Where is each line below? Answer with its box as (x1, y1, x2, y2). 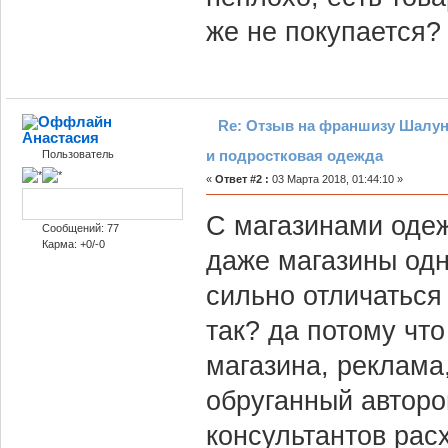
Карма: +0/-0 (41, 238, 105, 251)
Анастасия (22, 128, 100, 146)
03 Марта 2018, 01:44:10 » (268, 172, 403, 185)
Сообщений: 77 (41, 222, 119, 235)
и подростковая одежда (205, 146, 383, 164)
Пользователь (41, 147, 114, 160)
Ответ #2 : (214, 172, 269, 185)
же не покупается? (205, 15, 441, 47)
